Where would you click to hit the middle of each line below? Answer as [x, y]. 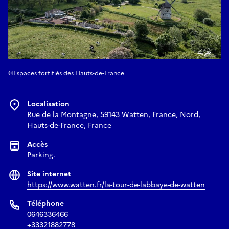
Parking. [41, 155]
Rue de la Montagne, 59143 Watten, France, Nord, [114, 114]
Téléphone [45, 203]
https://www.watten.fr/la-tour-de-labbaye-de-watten [116, 185]
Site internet [49, 174]
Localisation [48, 104]
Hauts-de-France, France [69, 125]
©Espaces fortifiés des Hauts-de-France [66, 73]
